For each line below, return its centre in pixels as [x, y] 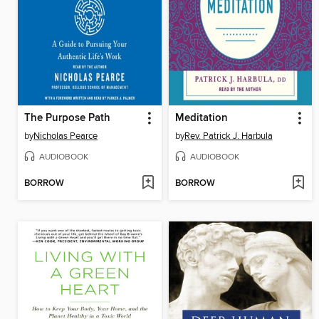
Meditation [201, 118]
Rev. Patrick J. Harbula [228, 136]
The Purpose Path [67, 118]
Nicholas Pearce [66, 136]
